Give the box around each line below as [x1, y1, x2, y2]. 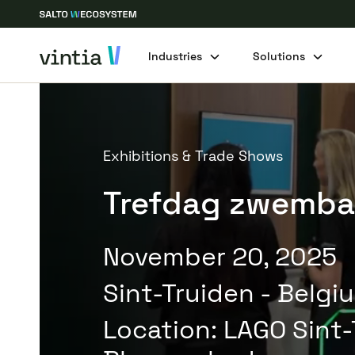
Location [103, 314, 211, 345]
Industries [148, 48, 203, 63]
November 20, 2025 [103, 241, 337, 273]
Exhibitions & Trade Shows [103, 147, 283, 165]
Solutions [253, 48, 306, 63]
